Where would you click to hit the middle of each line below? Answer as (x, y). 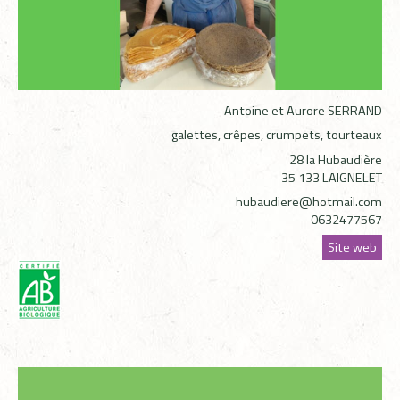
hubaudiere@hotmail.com (309, 201)
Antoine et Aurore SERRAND (303, 111)
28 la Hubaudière (336, 159)
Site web (352, 247)
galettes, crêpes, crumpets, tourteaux (277, 135)
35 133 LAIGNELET (332, 177)
